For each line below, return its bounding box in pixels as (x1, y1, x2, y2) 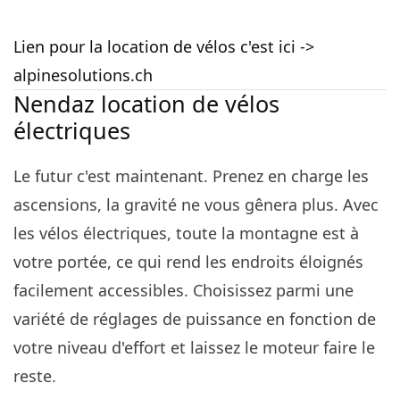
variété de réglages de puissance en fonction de (13, 308, 376, 330)
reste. (13, 365, 56, 387)
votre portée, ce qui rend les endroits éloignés (13, 251, 363, 273)
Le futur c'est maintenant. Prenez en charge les (13, 165, 369, 187)
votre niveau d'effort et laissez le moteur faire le (13, 337, 375, 359)
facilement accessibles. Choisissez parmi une (13, 279, 354, 302)
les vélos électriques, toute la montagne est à (13, 222, 359, 245)
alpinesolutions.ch (13, 64, 153, 87)
